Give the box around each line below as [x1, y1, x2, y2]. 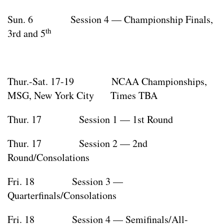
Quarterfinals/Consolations [7, 188, 116, 202]
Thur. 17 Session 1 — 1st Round [7, 112, 173, 126]
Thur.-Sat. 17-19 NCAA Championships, [7, 74, 207, 88]
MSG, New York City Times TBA [7, 88, 157, 102]
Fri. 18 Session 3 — [7, 174, 123, 188]
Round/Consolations [7, 150, 89, 164]
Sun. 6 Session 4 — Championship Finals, [7, 12, 213, 26]
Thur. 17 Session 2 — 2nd [7, 136, 147, 150]
